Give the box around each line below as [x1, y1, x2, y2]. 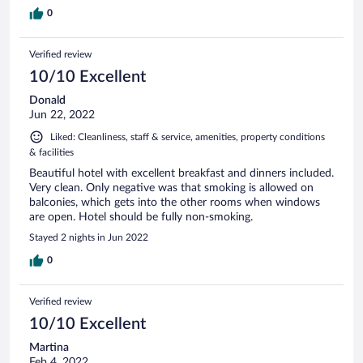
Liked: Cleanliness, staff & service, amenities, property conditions [50, 131, 325, 142]
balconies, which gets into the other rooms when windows [29, 196, 320, 208]
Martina [29, 341, 69, 353]
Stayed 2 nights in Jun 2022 [29, 232, 148, 242]
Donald [29, 94, 66, 106]
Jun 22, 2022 [29, 109, 95, 121]
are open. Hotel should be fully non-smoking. [29, 211, 253, 223]
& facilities [29, 147, 74, 157]
